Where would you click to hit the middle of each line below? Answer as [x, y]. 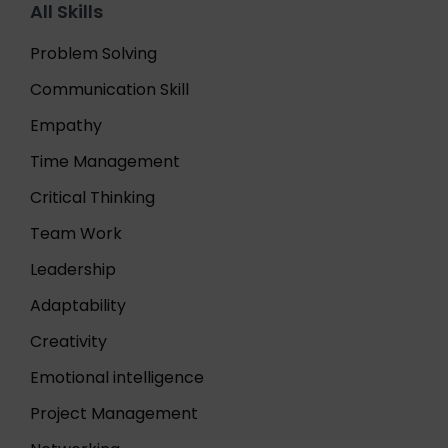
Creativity [68, 341]
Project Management [114, 413]
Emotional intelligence [117, 377]
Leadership [73, 269]
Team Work [76, 233]
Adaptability [78, 305]
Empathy [66, 125]
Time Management [105, 161]
